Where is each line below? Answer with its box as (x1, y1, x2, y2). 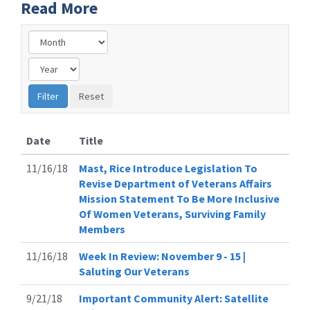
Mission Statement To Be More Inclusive (79, 192, 280, 206)
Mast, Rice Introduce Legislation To (79, 161, 257, 175)
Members (79, 222, 125, 236)
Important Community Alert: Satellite (79, 291, 268, 305)
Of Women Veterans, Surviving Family (79, 207, 266, 221)
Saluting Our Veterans (79, 264, 190, 278)
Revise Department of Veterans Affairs (79, 176, 272, 190)
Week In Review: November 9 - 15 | (79, 249, 246, 263)
